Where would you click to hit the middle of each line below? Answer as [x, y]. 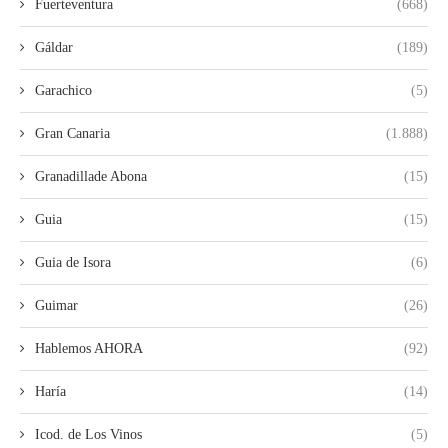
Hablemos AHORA [89, 348]
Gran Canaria [72, 133]
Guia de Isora [73, 262]
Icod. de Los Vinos [88, 434]
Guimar [56, 305]
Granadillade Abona [91, 176]
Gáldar [54, 47]
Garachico [63, 90]
